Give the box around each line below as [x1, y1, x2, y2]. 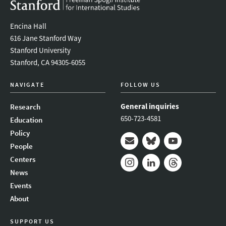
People [10, 141, 33, 151]
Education [10, 115, 42, 125]
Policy [10, 128, 30, 138]
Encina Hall [10, 21, 46, 31]
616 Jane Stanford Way [10, 33, 81, 43]
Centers [10, 154, 35, 164]
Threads [164, 172, 195, 184]
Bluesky [142, 150, 173, 162]
